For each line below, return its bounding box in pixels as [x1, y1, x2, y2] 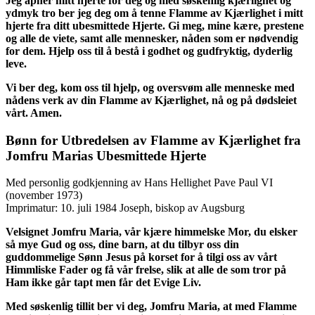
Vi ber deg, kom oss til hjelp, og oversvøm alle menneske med [6, 81, 295, 94]
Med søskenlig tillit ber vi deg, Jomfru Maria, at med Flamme [6, 300, 297, 313]
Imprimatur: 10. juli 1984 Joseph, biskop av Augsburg [6, 202, 245, 214]
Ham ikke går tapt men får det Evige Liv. [6, 276, 201, 289]
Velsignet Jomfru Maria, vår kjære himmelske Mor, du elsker [6, 226, 297, 238]
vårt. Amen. [6, 106, 62, 119]
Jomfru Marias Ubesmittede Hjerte [6, 148, 206, 163]
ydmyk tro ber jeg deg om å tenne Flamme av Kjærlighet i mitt [6, 6, 303, 19]
